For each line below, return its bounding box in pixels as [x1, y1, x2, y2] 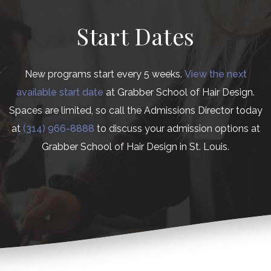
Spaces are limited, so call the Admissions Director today [8, 105, 263, 117]
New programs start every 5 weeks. [24, 68, 184, 80]
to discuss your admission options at [94, 123, 260, 135]
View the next [184, 68, 247, 80]
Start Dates [76, 21, 195, 52]
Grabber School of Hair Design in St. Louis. [42, 141, 229, 153]
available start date [16, 87, 103, 99]
